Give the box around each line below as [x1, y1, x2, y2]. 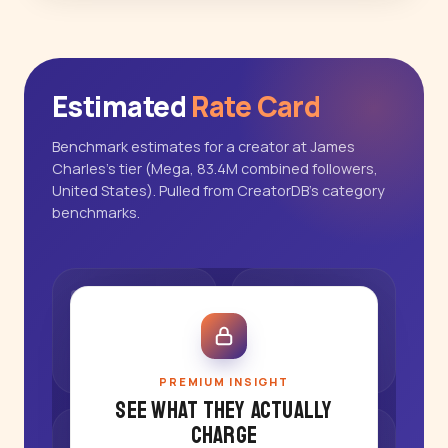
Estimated [52, 87, 192, 126]
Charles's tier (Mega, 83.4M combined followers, [52, 159, 378, 179]
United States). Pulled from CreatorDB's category [52, 181, 385, 201]
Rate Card [191, 87, 321, 126]
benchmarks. [52, 203, 140, 223]
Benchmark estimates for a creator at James [52, 137, 355, 157]
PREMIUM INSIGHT [159, 374, 289, 390]
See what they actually [115, 395, 333, 426]
